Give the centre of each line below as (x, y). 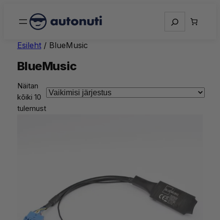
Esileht (29, 45)
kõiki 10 (29, 97)
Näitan (27, 86)
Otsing (176, 17)
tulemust (31, 109)
